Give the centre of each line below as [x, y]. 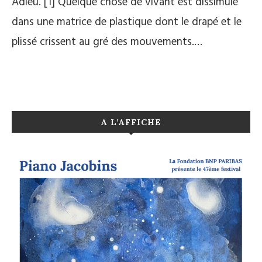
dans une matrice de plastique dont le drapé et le [127, 22]
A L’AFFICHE [131, 122]
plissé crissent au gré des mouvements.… [107, 42]
